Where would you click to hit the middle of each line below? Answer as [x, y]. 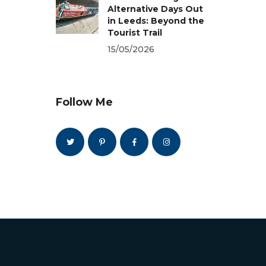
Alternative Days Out [155, 9]
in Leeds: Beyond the [156, 20]
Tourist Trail [135, 32]
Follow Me [84, 102]
